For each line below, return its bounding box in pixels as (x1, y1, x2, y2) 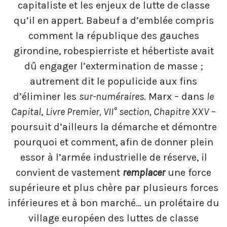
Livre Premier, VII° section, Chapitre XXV (46, 106, 209, 118)
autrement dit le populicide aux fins (30, 75, 197, 88)
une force (165, 167, 211, 179)
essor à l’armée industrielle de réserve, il (20, 152, 207, 164)
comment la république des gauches (28, 30, 199, 42)
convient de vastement (16, 167, 123, 179)
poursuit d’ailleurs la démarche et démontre (10, 121, 217, 133)
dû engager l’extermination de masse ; (24, 60, 203, 72)
